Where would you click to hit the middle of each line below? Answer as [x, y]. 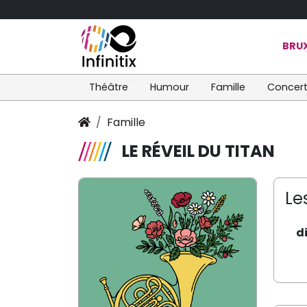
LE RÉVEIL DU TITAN [198, 151]
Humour [170, 87]
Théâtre [109, 87]
